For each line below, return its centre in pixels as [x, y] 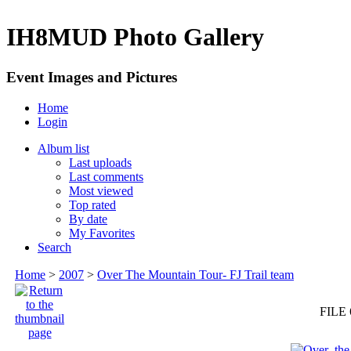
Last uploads [100, 162]
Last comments [106, 176]
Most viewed [101, 190]
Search [54, 247]
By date [88, 219]
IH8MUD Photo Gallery [135, 37]
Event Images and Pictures [92, 77]
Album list [63, 148]
